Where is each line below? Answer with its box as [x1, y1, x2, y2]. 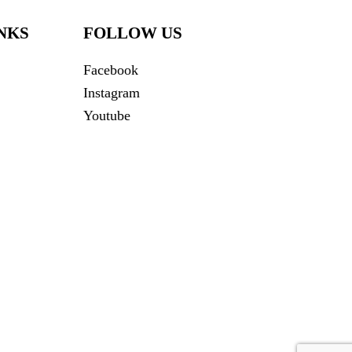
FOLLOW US [83, 24, 183, 43]
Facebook [83, 61, 139, 78]
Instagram [83, 84, 141, 101]
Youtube [83, 107, 131, 123]
